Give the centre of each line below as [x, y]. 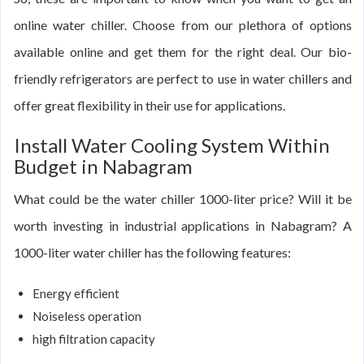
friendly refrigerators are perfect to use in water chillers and [183, 78]
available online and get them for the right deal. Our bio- [183, 52]
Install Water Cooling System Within [172, 145]
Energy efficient [76, 293]
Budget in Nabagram [103, 166]
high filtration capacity [94, 339]
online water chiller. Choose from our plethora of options [183, 25]
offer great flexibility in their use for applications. [149, 105]
